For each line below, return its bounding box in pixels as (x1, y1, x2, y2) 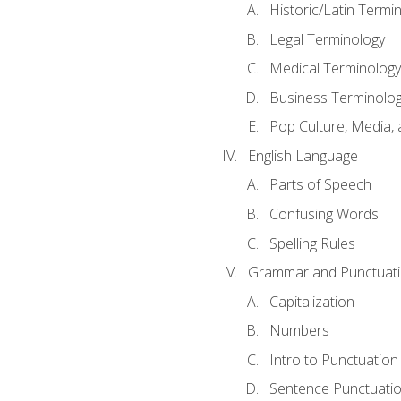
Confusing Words (269, 203, 379, 224)
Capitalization (269, 291, 354, 311)
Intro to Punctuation (269, 349, 398, 370)
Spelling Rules (269, 233, 355, 253)
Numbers (269, 320, 329, 341)
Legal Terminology (269, 29, 385, 49)
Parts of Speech (269, 175, 371, 195)
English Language (247, 145, 358, 166)
